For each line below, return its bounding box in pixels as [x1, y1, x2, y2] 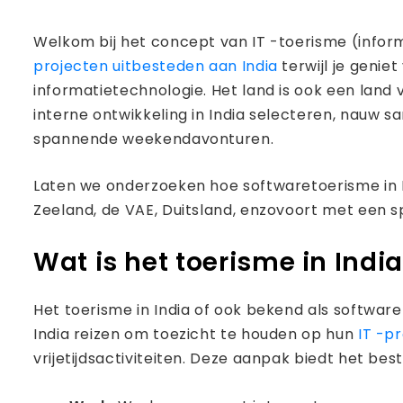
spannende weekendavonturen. [33, 129, 274, 149]
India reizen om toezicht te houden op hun [33, 324, 358, 345]
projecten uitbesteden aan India [33, 56, 278, 76]
